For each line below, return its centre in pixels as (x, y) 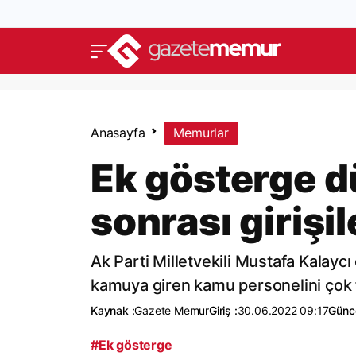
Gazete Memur (172, 310)
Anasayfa (118, 133)
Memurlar (201, 133)
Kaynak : (113, 310)
